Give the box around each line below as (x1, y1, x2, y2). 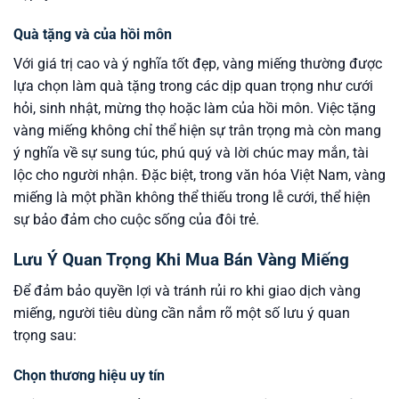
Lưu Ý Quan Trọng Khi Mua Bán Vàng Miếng (13, 249, 349, 271)
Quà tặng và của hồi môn (13, 26, 172, 44)
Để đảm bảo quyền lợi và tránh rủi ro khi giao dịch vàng (13, 281, 361, 299)
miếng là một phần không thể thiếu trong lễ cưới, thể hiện (13, 189, 370, 207)
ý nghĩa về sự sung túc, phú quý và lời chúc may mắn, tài (13, 144, 369, 162)
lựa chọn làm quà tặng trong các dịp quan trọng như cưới (13, 77, 373, 95)
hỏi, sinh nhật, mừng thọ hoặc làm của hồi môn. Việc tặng (13, 100, 376, 118)
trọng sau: (13, 326, 77, 344)
